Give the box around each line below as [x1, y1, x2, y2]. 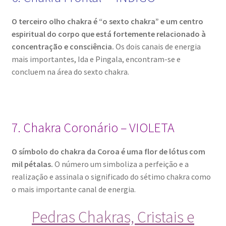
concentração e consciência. [11, 41, 114, 52]
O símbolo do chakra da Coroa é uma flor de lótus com [11, 146, 205, 157]
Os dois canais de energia [115, 41, 201, 52]
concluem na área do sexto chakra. [11, 67, 129, 77]
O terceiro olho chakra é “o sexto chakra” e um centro [11, 16, 203, 27]
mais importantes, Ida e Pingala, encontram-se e [11, 54, 181, 65]
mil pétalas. [11, 159, 53, 169]
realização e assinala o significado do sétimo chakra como [11, 172, 211, 182]
